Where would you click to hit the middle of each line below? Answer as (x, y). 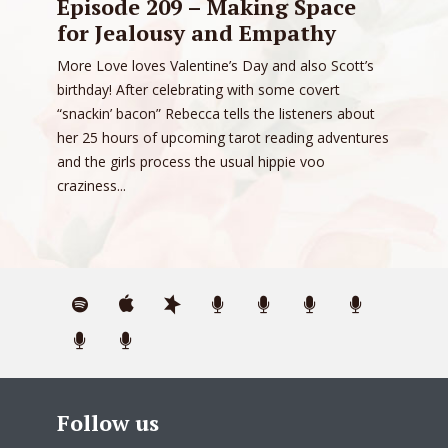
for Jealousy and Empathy (196, 32)
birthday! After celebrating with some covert (198, 89)
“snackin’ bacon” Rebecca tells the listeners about (216, 113)
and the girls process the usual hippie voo (191, 161)
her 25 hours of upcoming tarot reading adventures (223, 137)
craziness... (91, 185)
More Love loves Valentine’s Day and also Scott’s (215, 65)
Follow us (108, 422)
